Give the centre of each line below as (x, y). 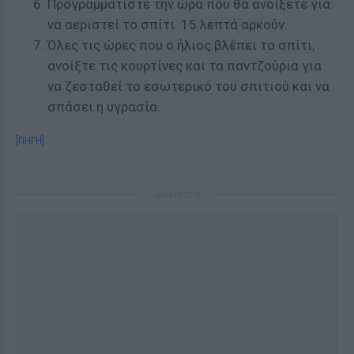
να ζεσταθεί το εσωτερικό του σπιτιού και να (188, 86)
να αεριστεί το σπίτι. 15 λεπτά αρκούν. (168, 24)
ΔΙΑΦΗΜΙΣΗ (177, 194)
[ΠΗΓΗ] (30, 141)
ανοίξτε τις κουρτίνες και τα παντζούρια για (185, 66)
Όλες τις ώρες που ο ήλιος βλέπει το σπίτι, (181, 45)
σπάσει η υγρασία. (104, 107)
